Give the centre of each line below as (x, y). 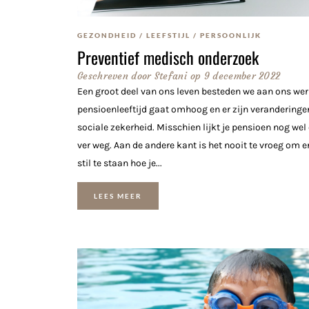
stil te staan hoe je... (120, 163)
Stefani (169, 76)
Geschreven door (114, 76)
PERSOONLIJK (231, 35)
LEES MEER (118, 196)
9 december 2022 (242, 76)
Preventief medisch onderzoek (168, 57)
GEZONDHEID (107, 35)
